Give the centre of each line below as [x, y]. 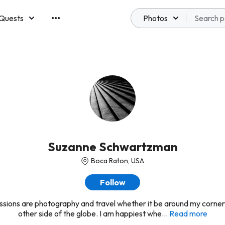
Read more [188, 213]
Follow [113, 182]
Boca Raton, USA [118, 161]
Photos [155, 18]
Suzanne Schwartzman [113, 147]
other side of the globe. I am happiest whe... [93, 213]
